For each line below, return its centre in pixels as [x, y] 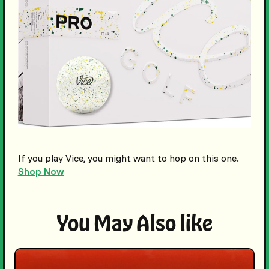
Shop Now [41, 171]
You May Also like [134, 222]
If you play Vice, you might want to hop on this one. [128, 158]
